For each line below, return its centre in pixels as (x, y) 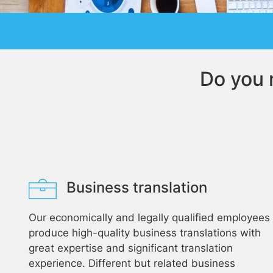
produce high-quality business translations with (145, 233)
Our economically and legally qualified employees (149, 218)
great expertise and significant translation (131, 248)
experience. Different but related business (132, 263)
